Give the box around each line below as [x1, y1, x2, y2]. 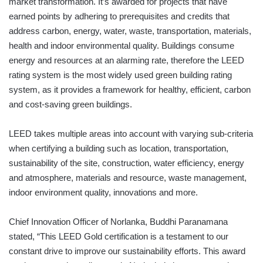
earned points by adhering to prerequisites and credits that [9, 11, 230, 22]
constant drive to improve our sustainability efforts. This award [9, 246, 245, 257]
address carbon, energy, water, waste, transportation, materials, [9, 26, 251, 36]
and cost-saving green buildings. [9, 99, 132, 110]
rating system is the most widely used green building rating [9, 70, 232, 80]
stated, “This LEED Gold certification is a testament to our [9, 231, 228, 242]
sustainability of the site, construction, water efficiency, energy [9, 158, 244, 168]
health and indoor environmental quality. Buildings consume [9, 41, 234, 51]
